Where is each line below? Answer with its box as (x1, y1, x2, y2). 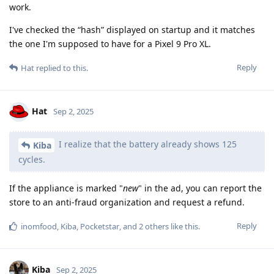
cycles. (18, 154, 45, 166)
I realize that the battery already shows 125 (56, 138, 237, 150)
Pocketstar (80, 221, 119, 232)
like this (169, 221, 198, 232)
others (143, 221, 169, 232)
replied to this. (34, 62, 88, 74)
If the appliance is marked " (9, 182, 123, 194)
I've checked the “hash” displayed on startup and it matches (9, 24, 255, 36)
